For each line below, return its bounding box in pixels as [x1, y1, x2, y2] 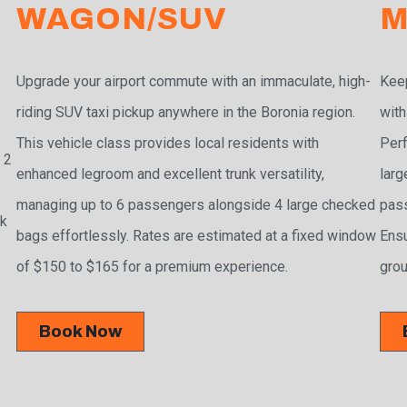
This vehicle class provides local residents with [16, 134, 320, 153]
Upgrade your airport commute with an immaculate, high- [16, 73, 372, 91]
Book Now [39, 323, 123, 342]
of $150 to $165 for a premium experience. [16, 258, 289, 276]
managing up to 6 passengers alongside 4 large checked [16, 196, 376, 214]
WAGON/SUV [16, 2, 228, 36]
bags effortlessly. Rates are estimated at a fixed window [16, 227, 377, 245]
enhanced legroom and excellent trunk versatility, [16, 165, 325, 184]
